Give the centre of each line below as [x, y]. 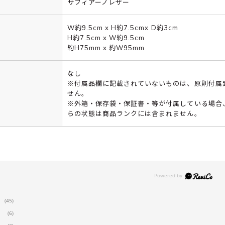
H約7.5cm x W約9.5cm [106, 38]
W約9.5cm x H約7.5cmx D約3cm [123, 28]
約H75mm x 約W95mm [106, 48]
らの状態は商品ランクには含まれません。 [134, 114]
